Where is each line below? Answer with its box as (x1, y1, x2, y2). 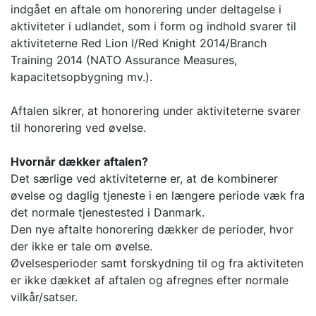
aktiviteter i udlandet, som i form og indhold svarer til (11, 19, 296, 34)
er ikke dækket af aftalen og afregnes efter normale (11, 273, 288, 288)
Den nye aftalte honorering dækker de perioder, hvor (11, 222, 293, 237)
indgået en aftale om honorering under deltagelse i (11, 2, 281, 17)
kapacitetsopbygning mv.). (11, 70, 152, 85)
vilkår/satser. (11, 290, 78, 305)
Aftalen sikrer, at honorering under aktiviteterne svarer (11, 104, 300, 119)
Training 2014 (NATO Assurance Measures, (11, 53, 237, 68)
